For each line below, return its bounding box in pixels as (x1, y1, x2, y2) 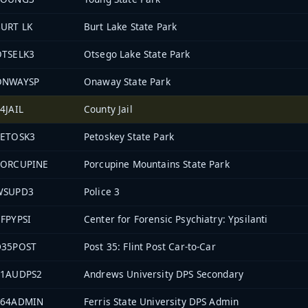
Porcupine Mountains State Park (84, 157, 230, 171)
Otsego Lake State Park (84, 47, 190, 61)
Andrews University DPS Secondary (84, 267, 244, 281)
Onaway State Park (84, 75, 170, 89)
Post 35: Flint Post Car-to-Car (84, 240, 216, 254)
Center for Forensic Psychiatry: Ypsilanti (84, 212, 268, 226)
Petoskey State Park (84, 130, 175, 144)
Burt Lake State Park (84, 20, 177, 34)
